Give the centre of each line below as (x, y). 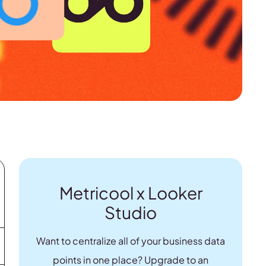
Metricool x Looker (131, 192)
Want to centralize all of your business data (131, 240)
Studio (131, 212)
